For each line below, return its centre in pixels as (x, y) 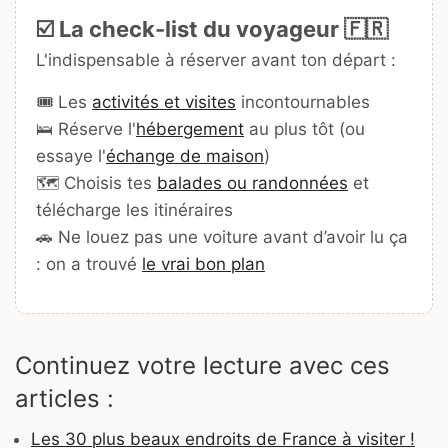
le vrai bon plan (203, 263)
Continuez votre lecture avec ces (202, 365)
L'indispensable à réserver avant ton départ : (216, 59)
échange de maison (185, 155)
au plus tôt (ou (304, 128)
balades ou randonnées (252, 182)
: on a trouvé (89, 263)
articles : (64, 398)
